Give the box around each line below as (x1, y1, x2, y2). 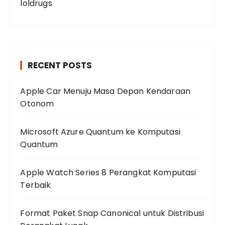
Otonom (20, 98, 54, 109)
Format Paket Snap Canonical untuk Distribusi (20, 207, 204, 219)
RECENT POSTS (28, 59, 92, 71)
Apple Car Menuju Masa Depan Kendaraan (20, 85, 191, 97)
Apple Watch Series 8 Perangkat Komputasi (20, 167, 196, 178)
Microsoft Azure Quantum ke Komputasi (20, 126, 180, 138)
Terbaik (20, 179, 51, 191)
